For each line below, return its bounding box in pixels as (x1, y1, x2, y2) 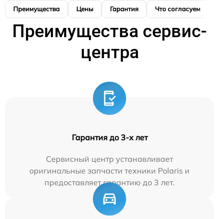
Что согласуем (155, 5, 200, 13)
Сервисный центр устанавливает (46, 154, 173, 164)
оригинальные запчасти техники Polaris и (29, 166, 190, 175)
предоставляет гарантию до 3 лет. (44, 177, 175, 187)
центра (80, 42, 139, 63)
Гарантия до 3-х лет (71, 132, 148, 142)
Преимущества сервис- (12, 21, 207, 42)
